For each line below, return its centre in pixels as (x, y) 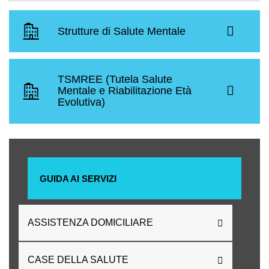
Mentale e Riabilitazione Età (125, 91)
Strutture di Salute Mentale (122, 31)
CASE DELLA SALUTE (78, 260)
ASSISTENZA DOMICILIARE (90, 223)
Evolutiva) (82, 102)
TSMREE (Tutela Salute (115, 80)
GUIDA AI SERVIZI (78, 178)
